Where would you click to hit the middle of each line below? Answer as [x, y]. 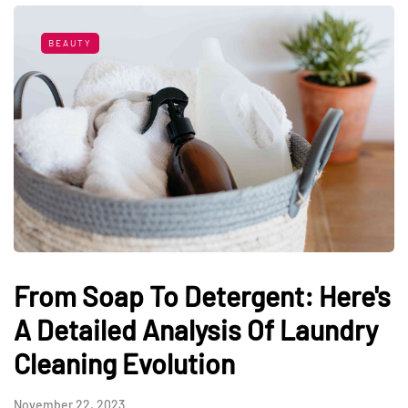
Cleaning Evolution [124, 364]
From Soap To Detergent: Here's [202, 296]
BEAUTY [70, 43]
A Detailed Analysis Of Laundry [196, 330]
